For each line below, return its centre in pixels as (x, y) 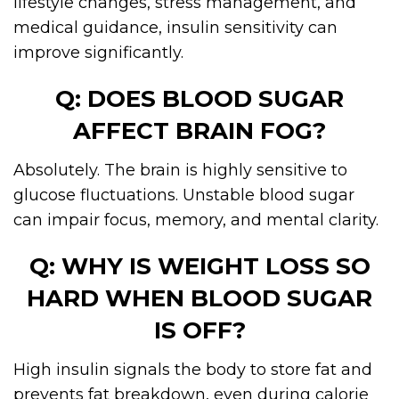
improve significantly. (98, 52)
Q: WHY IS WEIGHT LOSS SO (199, 266)
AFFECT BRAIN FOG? (199, 130)
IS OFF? (199, 330)
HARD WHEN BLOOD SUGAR (199, 298)
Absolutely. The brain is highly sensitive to (180, 170)
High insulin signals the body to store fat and (193, 369)
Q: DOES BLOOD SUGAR (199, 98)
